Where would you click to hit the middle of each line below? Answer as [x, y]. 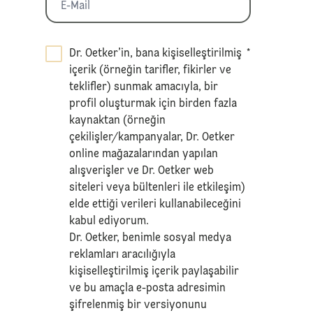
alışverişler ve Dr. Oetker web [142, 171]
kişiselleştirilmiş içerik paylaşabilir [154, 271]
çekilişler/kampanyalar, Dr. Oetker [152, 137]
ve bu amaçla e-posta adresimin [148, 288]
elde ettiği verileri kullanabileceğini [155, 204]
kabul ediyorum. [109, 221]
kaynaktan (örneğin [118, 121]
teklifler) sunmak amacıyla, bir [144, 87]
